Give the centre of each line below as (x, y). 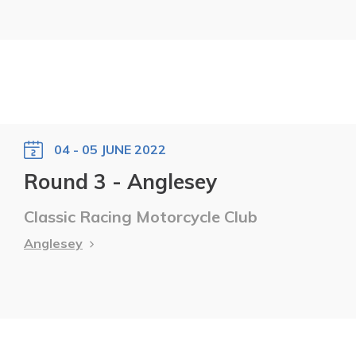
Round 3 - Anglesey (120, 181)
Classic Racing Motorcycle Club (141, 216)
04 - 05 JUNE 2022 (110, 149)
